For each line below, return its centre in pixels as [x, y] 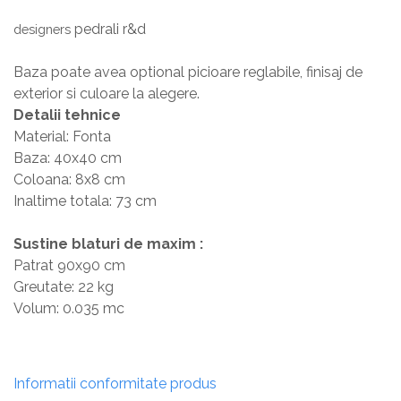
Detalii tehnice [67, 115]
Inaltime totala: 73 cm [85, 200]
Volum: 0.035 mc [69, 308]
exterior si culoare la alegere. [107, 93]
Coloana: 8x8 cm [69, 179]
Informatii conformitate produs [115, 383]
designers [44, 29]
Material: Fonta [62, 136]
